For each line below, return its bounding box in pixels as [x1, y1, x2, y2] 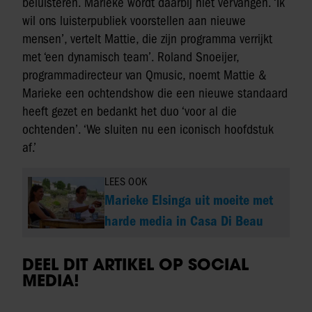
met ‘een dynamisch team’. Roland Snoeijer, [22, 49, 239, 65]
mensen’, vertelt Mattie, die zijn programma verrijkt [22, 31, 272, 47]
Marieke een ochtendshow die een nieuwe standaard [22, 85, 288, 101]
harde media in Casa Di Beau [104, 212, 264, 229]
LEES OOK [104, 175, 148, 188]
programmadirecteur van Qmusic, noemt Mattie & [22, 67, 267, 83]
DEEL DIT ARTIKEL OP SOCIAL [22, 253, 249, 274]
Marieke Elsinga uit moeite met [104, 192, 274, 208]
